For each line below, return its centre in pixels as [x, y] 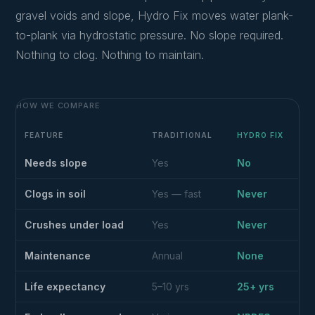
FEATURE [44, 135]
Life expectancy [65, 287]
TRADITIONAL [182, 135]
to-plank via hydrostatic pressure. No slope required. [150, 35]
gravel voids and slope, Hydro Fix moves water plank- [155, 15]
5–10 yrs [171, 287]
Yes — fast [177, 194]
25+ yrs [256, 287]
